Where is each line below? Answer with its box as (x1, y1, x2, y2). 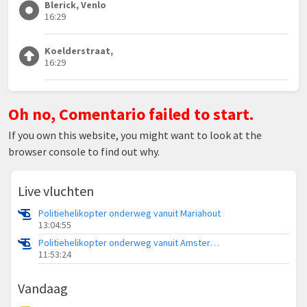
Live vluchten (18, 182, 94, 199)
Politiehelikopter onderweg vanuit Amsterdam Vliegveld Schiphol (210, 236, 219, 249)
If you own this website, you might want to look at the (8, 127, 262, 142)
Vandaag (18, 279, 68, 297)
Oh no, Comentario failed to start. (8, 103, 254, 125)
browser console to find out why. (8, 144, 160, 158)
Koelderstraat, (44, 44, 113, 57)
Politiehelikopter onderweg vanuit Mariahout (38, 206, 221, 219)
